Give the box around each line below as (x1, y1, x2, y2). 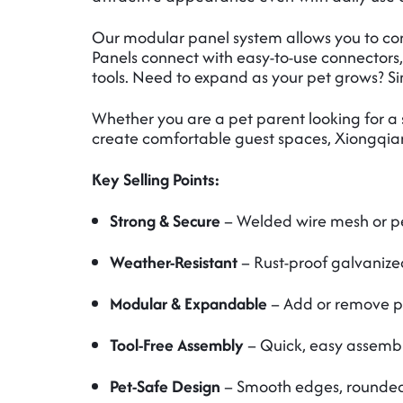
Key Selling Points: (92, 167, 220, 192)
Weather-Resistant (110, 250, 237, 274)
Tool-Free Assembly (110, 333, 244, 357)
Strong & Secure (110, 209, 220, 233)
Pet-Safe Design (110, 374, 220, 399)
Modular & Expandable (110, 291, 267, 316)
